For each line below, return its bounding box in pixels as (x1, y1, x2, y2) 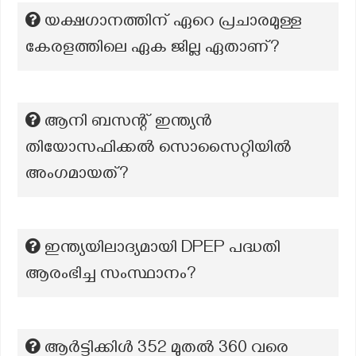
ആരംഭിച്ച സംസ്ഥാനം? (25, 265, 196, 287)
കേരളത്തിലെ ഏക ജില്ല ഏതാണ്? (25, 38, 280, 60)
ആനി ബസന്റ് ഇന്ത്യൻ (44, 112, 212, 134)
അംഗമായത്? (25, 164, 129, 187)
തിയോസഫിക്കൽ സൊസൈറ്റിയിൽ (25, 138, 292, 161)
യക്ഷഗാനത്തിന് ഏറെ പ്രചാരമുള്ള (44, 12, 302, 34)
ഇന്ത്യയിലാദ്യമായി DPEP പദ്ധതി (44, 238, 281, 261)
